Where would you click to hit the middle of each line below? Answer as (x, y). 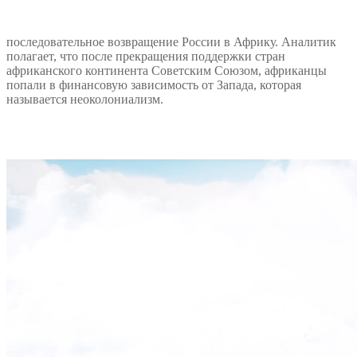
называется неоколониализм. (85, 99)
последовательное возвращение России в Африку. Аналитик (171, 41)
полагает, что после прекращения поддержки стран (146, 56)
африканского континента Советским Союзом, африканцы (167, 70)
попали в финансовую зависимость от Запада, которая (154, 84)
